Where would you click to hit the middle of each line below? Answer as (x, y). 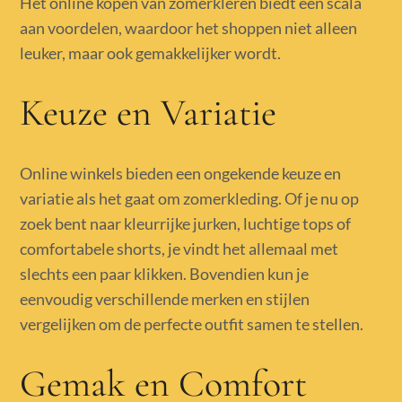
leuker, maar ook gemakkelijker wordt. (151, 52)
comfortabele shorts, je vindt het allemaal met (179, 248)
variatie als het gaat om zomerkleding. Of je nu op (190, 198)
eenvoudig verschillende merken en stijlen (165, 298)
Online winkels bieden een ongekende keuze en (181, 173)
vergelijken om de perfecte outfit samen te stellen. (192, 323)
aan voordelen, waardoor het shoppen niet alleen (189, 27)
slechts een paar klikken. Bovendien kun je (165, 273)
